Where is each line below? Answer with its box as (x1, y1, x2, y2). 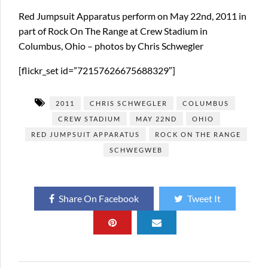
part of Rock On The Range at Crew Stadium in (19, 25, 208, 36)
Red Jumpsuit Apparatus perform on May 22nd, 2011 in (19, 10, 246, 22)
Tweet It (187, 193, 221, 204)
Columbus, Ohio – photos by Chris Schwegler (19, 40, 203, 51)
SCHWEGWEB (109, 146, 163, 154)
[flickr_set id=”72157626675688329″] (19, 65, 175, 76)
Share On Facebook (58, 193, 139, 204)
